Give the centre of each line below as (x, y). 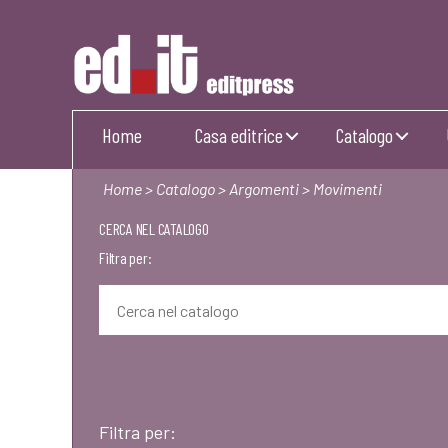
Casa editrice (239, 135)
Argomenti (264, 188)
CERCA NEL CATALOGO (154, 228)
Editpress (103, 109)
